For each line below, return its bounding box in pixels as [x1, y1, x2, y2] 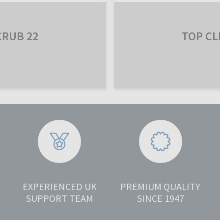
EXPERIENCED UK [22, 180, 97, 193]
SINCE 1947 [137, 192, 184, 205]
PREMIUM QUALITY [120, 180, 201, 193]
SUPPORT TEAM [26, 192, 93, 205]
